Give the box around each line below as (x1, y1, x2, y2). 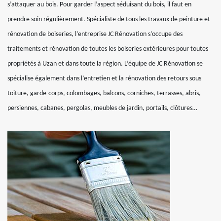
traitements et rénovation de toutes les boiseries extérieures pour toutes (7, 45, 208, 53)
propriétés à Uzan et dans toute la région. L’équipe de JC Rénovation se (7, 60, 203, 68)
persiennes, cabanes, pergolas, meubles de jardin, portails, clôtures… (7, 105, 197, 112)
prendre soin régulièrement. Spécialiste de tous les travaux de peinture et (7, 16, 210, 23)
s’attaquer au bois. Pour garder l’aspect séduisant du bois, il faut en (7, 1, 191, 8)
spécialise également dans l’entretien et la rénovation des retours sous (7, 75, 201, 82)
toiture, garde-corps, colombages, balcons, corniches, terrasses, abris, (7, 90, 201, 97)
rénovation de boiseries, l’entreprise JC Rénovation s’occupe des (7, 31, 183, 38)
